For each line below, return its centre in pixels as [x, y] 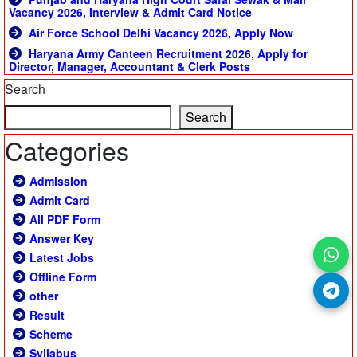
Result [47, 315]
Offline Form [63, 277]
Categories [67, 150]
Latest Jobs [62, 258]
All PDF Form [65, 220]
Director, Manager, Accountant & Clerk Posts [129, 67]
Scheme [51, 334]
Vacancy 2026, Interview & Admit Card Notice [130, 12]
